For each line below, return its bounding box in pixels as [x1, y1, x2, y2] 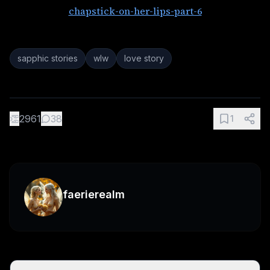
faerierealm [63, 188, 125, 201]
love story [124, 53, 164, 64]
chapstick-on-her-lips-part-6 [68, 4, 202, 18]
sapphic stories [17, 53, 78, 64]
